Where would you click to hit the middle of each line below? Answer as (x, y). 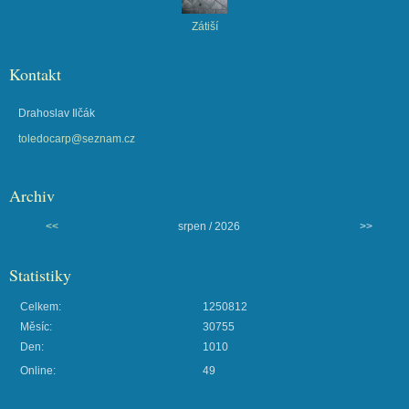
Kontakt (35, 73)
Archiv (32, 195)
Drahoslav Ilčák (57, 113)
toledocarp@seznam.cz (77, 138)
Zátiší (204, 26)
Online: (38, 370)
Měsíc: (36, 326)
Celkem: (41, 306)
